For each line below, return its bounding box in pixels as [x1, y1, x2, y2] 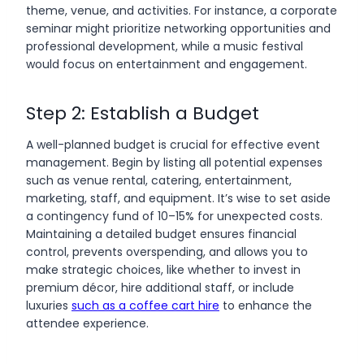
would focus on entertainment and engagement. [26, 55, 307, 72]
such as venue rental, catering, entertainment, [26, 171, 292, 188]
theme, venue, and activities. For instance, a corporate [26, 2, 337, 19]
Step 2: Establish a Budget [26, 100, 259, 126]
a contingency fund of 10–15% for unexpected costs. [26, 207, 323, 224]
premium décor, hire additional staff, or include [26, 279, 294, 296]
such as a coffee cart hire [71, 297, 219, 314]
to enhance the [219, 297, 312, 314]
